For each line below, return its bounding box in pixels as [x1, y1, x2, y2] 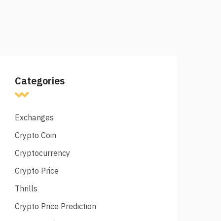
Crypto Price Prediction [15, 201, 96, 211]
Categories [15, 74, 65, 87]
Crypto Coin [15, 130, 56, 140]
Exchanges [15, 112, 54, 122]
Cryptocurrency [15, 148, 70, 158]
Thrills [15, 184, 37, 193]
